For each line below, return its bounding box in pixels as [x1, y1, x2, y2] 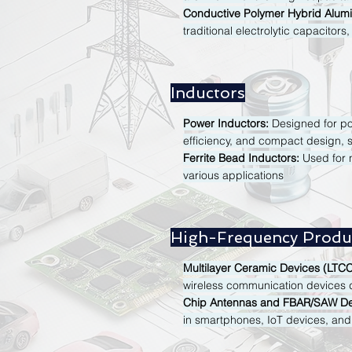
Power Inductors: [183, 116, 269, 130]
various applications [183, 168, 284, 182]
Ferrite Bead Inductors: [183, 151, 299, 165]
